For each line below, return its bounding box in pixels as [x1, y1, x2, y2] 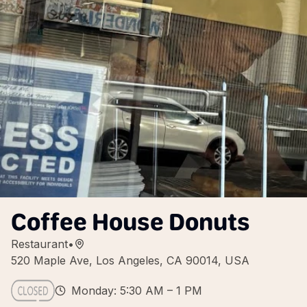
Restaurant [11, 237, 68, 251]
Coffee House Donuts [11, 207, 250, 236]
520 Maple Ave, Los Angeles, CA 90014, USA [11, 254, 249, 267]
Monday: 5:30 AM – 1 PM [71, 284, 202, 297]
